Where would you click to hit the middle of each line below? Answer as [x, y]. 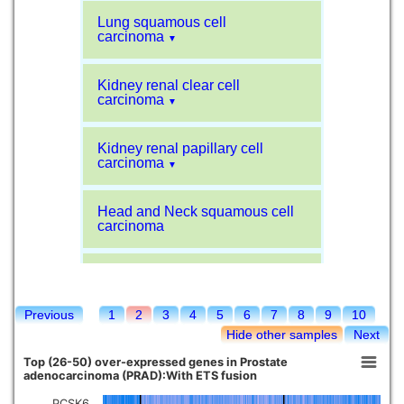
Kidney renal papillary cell [180, 148]
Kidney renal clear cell [169, 85]
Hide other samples [282, 334]
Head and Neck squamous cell [196, 211]
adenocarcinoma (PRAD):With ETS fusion [141, 375]
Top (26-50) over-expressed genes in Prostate [156, 362]
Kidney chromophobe [166, 323]
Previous [49, 314]
